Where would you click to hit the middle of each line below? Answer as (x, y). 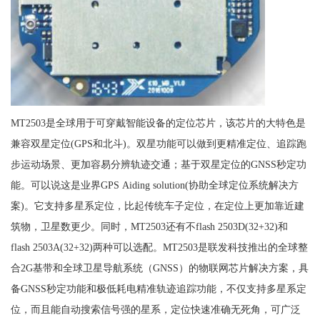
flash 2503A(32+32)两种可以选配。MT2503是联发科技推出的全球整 (159, 247)
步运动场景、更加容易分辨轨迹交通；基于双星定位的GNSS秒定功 (158, 165)
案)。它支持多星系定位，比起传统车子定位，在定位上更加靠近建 (157, 206)
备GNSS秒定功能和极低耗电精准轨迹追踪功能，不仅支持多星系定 (158, 289)
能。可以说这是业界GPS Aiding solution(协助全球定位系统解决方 (154, 185)
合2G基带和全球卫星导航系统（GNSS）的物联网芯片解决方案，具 (159, 268)
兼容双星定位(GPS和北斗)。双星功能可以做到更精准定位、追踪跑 (158, 144)
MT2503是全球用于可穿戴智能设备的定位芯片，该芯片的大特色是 (158, 123)
